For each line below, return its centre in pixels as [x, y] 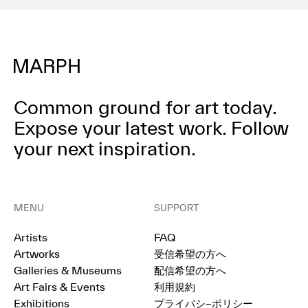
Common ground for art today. [145, 107]
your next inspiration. [105, 148]
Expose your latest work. [120, 128]
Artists [31, 237]
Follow [257, 128]
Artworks [37, 254]
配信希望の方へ [190, 270]
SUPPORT [176, 208]
